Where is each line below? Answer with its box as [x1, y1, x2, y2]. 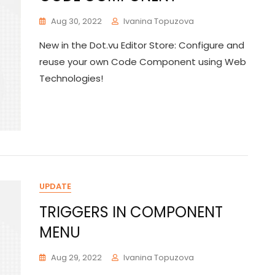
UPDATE [39, 180, 71, 192]
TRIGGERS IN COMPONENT [39, 202, 223, 222]
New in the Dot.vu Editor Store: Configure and [39, 39, 244, 52]
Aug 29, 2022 [51, 252, 102, 263]
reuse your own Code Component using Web [39, 55, 246, 68]
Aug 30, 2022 [51, 15, 102, 27]
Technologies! [39, 72, 103, 85]
